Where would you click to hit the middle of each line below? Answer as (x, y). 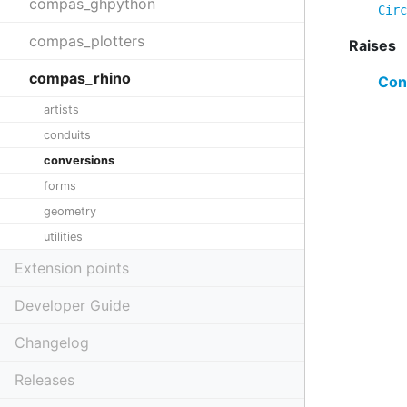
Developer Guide (72, 305)
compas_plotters (87, 41)
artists (61, 109)
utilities (63, 237)
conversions (79, 160)
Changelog (52, 342)
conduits (67, 135)
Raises (372, 45)
